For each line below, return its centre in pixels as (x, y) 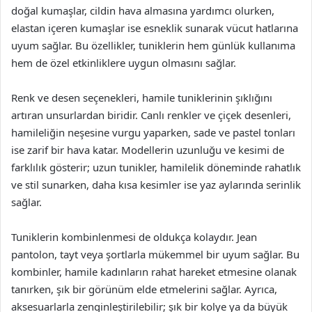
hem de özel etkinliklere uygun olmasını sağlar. (124, 62)
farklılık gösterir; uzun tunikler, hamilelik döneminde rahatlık (156, 167)
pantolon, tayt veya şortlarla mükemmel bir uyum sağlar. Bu (155, 254)
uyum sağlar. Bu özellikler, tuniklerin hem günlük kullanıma (153, 45)
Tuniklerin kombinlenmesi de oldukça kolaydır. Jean (134, 236)
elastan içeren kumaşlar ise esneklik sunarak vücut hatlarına (155, 28)
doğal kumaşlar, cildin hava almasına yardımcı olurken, (143, 10)
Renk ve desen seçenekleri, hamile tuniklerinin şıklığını (142, 97)
